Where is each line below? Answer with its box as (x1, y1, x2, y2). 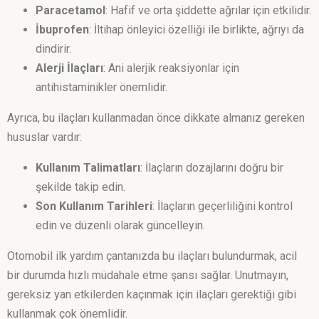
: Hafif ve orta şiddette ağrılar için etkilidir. (105, 4, 311, 18)
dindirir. (36, 42, 71, 56)
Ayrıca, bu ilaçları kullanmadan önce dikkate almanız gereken (7, 111, 305, 125)
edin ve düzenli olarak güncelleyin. (36, 219, 205, 233)
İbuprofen (36, 23, 89, 37)
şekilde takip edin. (36, 180, 125, 194)
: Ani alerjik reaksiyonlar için (103, 61, 239, 75)
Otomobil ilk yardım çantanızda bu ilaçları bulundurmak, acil (7, 249, 297, 263)
